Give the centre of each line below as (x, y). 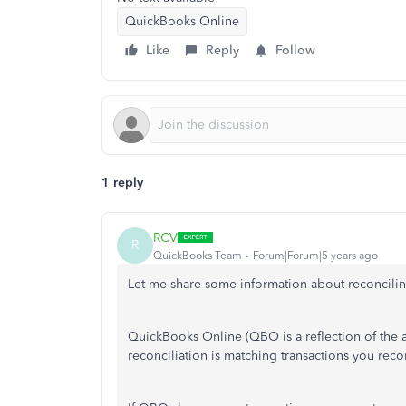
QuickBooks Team (198, 255)
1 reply (122, 183)
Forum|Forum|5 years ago (315, 255)
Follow (295, 50)
